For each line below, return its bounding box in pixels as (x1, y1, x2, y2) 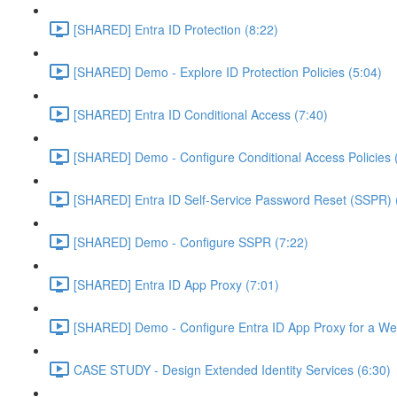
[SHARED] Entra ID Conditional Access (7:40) (74, 105, 328, 123)
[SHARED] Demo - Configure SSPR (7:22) (74, 232, 308, 251)
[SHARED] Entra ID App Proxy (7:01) (74, 275, 279, 293)
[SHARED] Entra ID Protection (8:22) (74, 19, 278, 38)
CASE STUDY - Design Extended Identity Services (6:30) (74, 360, 391, 378)
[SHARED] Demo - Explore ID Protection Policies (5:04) (74, 62, 382, 81)
